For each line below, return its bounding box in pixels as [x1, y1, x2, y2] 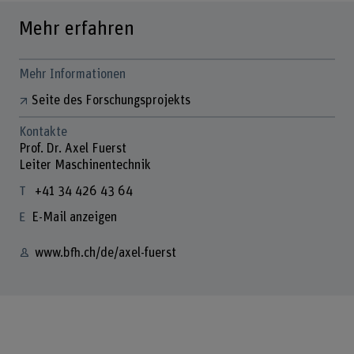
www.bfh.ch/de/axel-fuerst [34, 246, 176, 259]
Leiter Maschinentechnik [18, 159, 151, 172]
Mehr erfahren [18, 19, 134, 40]
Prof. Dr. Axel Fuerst [18, 142, 126, 156]
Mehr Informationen [18, 67, 126, 81]
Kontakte [18, 126, 67, 139]
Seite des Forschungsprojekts [31, 93, 190, 107]
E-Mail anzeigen [31, 210, 117, 224]
